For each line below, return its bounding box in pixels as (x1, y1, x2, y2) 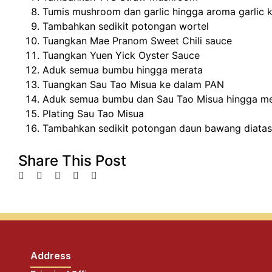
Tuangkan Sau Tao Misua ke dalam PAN (42, 78, 224, 90)
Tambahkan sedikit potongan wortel (42, 19, 209, 32)
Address (30, 249, 72, 262)
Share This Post (18, 151, 126, 169)
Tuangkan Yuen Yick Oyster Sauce (42, 49, 200, 61)
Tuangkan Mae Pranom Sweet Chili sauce (42, 34, 232, 47)
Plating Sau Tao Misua (42, 107, 144, 120)
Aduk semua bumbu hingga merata (42, 63, 203, 76)
